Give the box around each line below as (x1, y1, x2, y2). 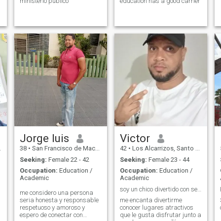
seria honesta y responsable (19, 196, 99, 204)
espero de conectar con (19, 211, 83, 219)
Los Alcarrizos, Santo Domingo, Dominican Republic (130, 145, 195, 152)
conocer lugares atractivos (119, 204, 193, 212)
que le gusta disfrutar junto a (119, 211, 201, 219)
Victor (119, 132, 150, 145)
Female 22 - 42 (46, 155, 89, 163)
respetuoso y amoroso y (19, 204, 85, 212)
